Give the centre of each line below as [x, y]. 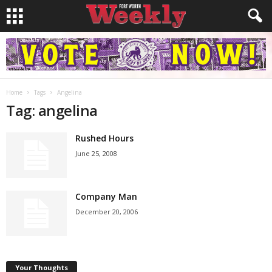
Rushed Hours [104, 138]
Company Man [106, 196]
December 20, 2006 [107, 212]
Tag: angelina [52, 110]
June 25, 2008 [96, 153]
